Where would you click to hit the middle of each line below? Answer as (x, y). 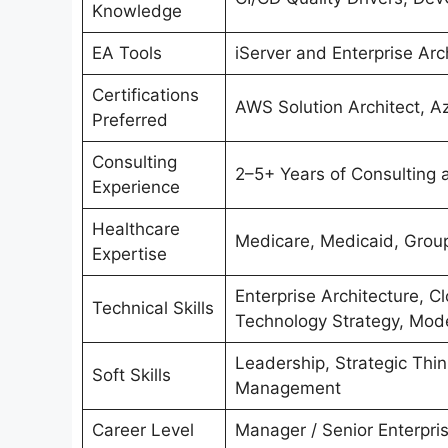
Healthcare (135, 229)
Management (287, 388)
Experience (135, 187)
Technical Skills (152, 308)
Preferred (129, 120)
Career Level (142, 430)
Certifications (145, 95)
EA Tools (126, 53)
